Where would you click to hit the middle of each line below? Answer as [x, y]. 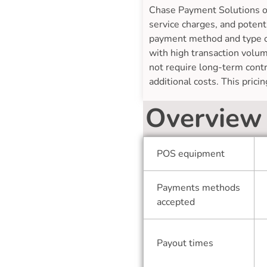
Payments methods [199, 188]
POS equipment [191, 154]
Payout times [185, 243]
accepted [176, 202]
